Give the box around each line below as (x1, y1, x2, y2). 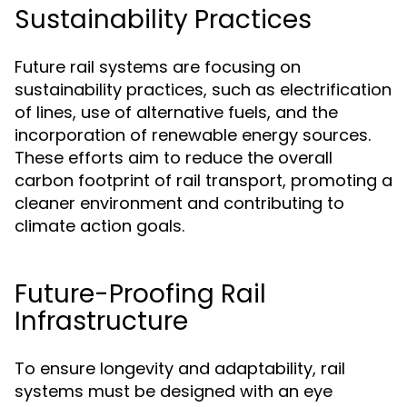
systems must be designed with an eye (15, 380, 333, 402)
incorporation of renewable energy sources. (15, 124, 371, 146)
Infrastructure (15, 303, 188, 339)
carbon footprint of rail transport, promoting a (15, 169, 392, 192)
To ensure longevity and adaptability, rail (15, 357, 345, 380)
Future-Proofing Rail (15, 276, 266, 312)
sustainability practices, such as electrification (15, 78, 392, 101)
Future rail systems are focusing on (15, 55, 301, 78)
